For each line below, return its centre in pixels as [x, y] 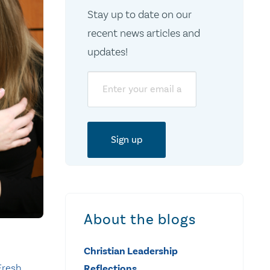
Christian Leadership [131, 251]
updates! [107, 52]
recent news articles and [143, 33]
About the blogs [140, 219]
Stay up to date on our [139, 14]
